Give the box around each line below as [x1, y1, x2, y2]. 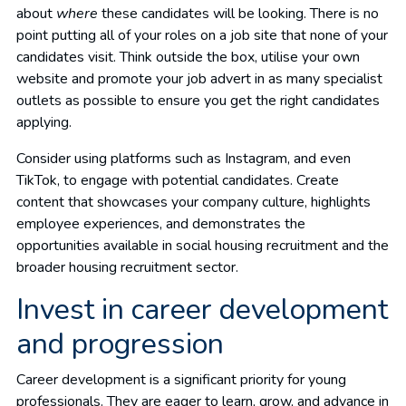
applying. [16, 111, 72, 132]
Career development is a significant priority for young [16, 369, 346, 390]
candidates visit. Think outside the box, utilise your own [16, 46, 360, 67]
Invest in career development [16, 289, 388, 329]
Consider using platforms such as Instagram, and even [16, 148, 351, 169]
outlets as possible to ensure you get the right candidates [16, 90, 380, 111]
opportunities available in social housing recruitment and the [16, 235, 389, 256]
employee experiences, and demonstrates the [16, 213, 305, 234]
